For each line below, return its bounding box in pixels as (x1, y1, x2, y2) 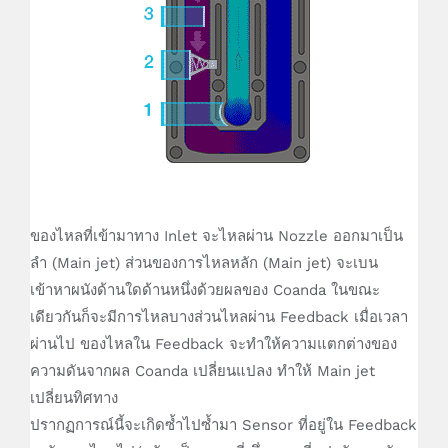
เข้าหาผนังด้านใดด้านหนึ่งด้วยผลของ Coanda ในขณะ (30, 281, 380, 300)
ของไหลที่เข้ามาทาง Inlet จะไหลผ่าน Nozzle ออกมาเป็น (30, 227, 403, 246)
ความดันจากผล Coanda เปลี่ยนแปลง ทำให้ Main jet (30, 362, 375, 381)
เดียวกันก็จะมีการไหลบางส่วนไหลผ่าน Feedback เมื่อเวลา (30, 308, 408, 327)
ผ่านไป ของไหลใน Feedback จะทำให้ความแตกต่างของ (30, 335, 397, 354)
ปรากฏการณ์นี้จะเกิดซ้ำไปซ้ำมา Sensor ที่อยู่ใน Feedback (30, 416, 417, 435)
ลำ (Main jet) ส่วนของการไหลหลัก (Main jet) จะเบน (30, 254, 378, 273)
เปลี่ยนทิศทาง (30, 389, 118, 408)
